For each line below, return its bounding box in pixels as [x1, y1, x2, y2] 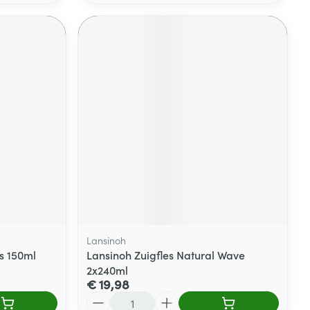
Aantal [86, 289, 120, 305]
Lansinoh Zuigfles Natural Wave [86, 246, 246, 262]
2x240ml [86, 262, 129, 277]
